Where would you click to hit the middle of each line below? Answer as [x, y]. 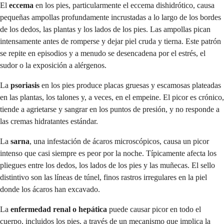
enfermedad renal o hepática [59, 209]
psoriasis [25, 85]
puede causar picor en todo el [154, 209]
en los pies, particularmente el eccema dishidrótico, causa [124, 5]
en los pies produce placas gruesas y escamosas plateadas [130, 85]
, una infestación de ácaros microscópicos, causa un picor [119, 141]
